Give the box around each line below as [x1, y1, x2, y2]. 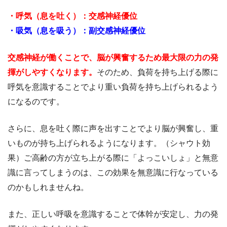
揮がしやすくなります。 [8, 68, 97, 77]
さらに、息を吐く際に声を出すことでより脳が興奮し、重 [8, 124, 218, 133]
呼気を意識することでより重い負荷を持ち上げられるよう [8, 83, 218, 92]
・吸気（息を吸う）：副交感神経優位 [8, 26, 145, 35]
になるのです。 [8, 97, 64, 106]
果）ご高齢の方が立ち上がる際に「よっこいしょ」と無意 [8, 154, 218, 163]
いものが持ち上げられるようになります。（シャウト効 [8, 139, 210, 148]
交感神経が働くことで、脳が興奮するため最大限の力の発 [8, 53, 218, 62]
